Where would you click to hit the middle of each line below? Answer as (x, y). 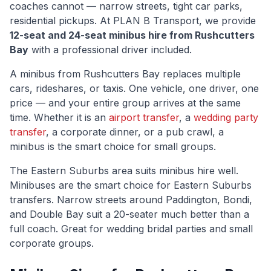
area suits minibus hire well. (174, 171)
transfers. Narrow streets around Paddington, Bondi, (131, 200)
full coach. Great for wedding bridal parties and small (131, 229)
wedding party (226, 117)
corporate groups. (52, 243)
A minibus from (47, 74)
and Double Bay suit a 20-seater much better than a (129, 214)
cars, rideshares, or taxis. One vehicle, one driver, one (134, 88)
